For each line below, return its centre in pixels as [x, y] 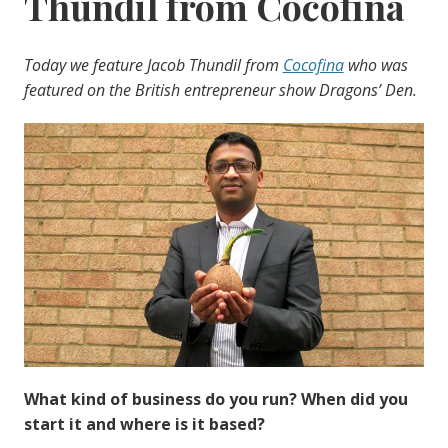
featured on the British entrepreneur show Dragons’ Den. [220, 90]
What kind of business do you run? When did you [215, 398]
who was [375, 65]
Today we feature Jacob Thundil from [153, 65]
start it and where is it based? [144, 423]
